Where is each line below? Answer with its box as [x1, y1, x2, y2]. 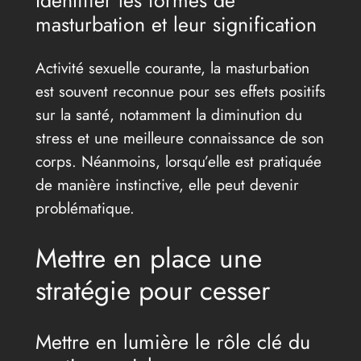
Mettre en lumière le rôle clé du [35, 326, 310, 356]
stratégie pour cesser [35, 270, 270, 310]
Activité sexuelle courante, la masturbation [35, 56, 309, 80]
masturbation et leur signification [35, 10, 317, 39]
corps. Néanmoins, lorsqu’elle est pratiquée [35, 150, 322, 173]
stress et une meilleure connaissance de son [35, 127, 324, 150]
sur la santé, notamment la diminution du [35, 103, 302, 127]
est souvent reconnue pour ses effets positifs [35, 80, 326, 103]
